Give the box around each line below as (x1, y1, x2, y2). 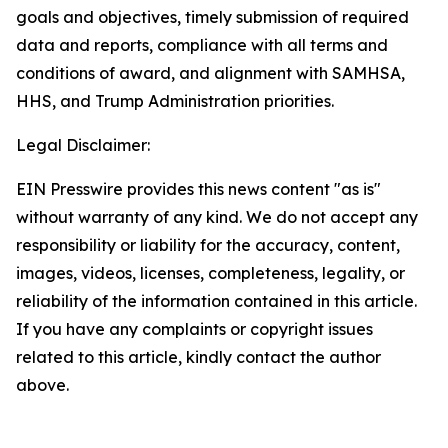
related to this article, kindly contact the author (16, 347, 381, 367)
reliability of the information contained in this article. (16, 291, 417, 311)
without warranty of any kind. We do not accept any (16, 207, 418, 227)
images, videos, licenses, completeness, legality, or (16, 263, 405, 283)
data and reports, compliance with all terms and (16, 35, 388, 55)
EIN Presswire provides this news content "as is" (16, 179, 381, 199)
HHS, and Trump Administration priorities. (16, 91, 334, 111)
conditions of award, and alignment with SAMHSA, (16, 63, 405, 83)
